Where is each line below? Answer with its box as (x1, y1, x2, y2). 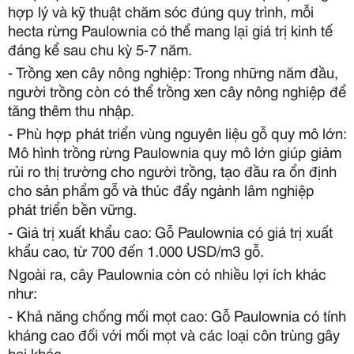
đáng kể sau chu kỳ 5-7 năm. (8, 37, 192, 59)
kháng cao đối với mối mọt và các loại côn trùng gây (8, 322, 340, 345)
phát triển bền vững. (8, 197, 137, 219)
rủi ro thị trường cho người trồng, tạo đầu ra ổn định (8, 159, 337, 181)
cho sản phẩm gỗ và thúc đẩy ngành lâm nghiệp (8, 178, 314, 200)
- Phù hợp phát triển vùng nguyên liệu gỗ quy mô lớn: (8, 121, 346, 143)
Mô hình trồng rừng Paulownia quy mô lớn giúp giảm (8, 140, 341, 162)
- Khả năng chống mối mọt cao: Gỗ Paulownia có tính (8, 303, 346, 326)
